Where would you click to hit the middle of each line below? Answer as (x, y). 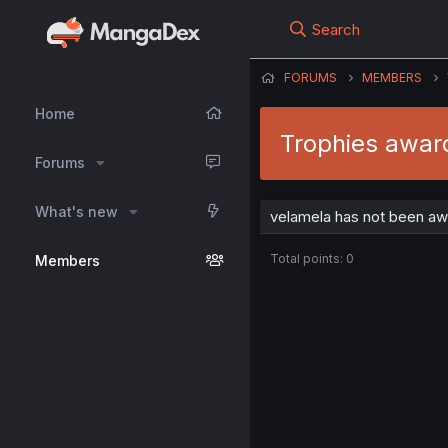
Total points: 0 (312, 258)
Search (336, 29)
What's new (76, 211)
